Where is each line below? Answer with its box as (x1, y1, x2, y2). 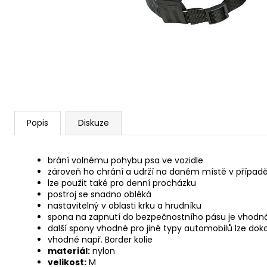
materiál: (48, 245, 90, 257)
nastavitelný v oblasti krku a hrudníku (48, 200, 201, 212)
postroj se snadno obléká (48, 188, 151, 200)
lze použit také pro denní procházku (48, 177, 196, 189)
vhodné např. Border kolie (48, 234, 153, 246)
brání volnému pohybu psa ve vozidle (48, 154, 203, 166)
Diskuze (78, 117, 109, 129)
